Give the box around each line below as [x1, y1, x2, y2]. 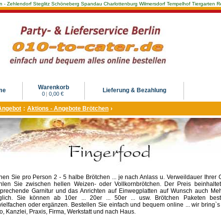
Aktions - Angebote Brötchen [27, 105, 109, 112]
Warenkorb [38, 84, 69, 91]
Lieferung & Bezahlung [102, 87, 166, 94]
